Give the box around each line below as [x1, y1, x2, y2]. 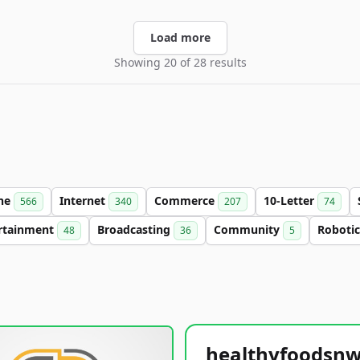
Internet [59, 193, 108, 208]
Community [214, 222, 283, 237]
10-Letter [264, 193, 317, 208]
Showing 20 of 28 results [113, 55, 247, 70]
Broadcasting [97, 222, 174, 237]
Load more [149, 30, 211, 45]
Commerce [154, 193, 218, 208]
